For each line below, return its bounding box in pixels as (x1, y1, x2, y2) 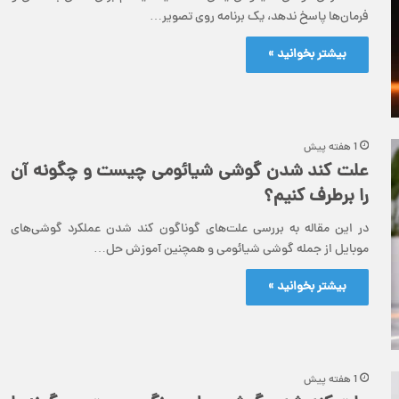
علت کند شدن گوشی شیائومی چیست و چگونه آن (11, 158, 369, 186)
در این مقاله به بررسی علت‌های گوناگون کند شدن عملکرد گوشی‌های (11, 219, 369, 239)
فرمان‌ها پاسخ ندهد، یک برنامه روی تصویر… (150, 8, 369, 27)
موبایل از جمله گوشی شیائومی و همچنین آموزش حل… (94, 240, 369, 259)
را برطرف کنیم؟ (264, 183, 369, 211)
